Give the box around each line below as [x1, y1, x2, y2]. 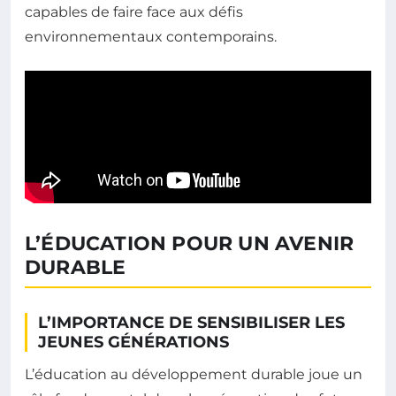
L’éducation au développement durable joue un [25, 365, 362, 383]
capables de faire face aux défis [25, 3, 243, 20]
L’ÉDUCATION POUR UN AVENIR [25, 231, 354, 255]
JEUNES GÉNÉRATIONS [38, 331, 229, 352]
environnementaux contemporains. [25, 27, 277, 45]
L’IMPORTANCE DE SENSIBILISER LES [38, 312, 345, 332]
